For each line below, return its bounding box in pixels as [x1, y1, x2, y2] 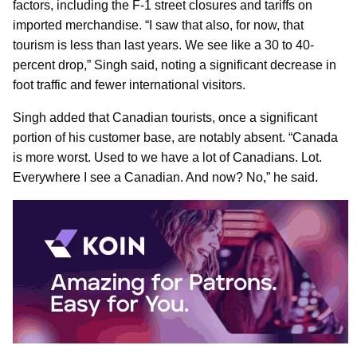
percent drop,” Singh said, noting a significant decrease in [13, 57, 336, 72]
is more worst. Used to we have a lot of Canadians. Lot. [13, 150, 322, 164]
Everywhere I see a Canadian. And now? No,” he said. [13, 170, 318, 184]
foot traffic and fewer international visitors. [13, 77, 245, 92]
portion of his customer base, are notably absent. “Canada [13, 130, 338, 144]
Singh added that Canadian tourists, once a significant [13, 110, 317, 124]
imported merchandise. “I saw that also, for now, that [13, 18, 304, 32]
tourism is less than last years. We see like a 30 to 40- [13, 37, 314, 52]
